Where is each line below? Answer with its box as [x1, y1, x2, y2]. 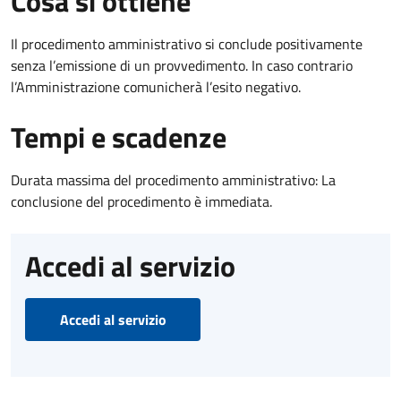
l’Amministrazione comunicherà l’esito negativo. [11, 75, 301, 98]
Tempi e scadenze [11, 115, 226, 158]
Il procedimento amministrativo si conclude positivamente [11, 32, 363, 55]
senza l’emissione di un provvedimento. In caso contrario [11, 54, 353, 76]
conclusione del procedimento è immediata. [11, 190, 272, 212]
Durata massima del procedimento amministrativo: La [11, 168, 336, 191]
